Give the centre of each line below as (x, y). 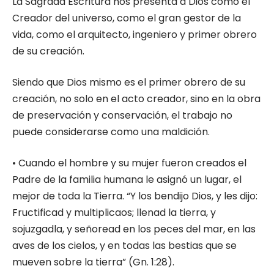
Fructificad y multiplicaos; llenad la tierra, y (114, 213)
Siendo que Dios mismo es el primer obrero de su (129, 82)
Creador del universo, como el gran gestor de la (127, 18)
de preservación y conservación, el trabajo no (122, 115)
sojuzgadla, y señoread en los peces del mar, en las (134, 229)
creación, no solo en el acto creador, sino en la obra (136, 99)
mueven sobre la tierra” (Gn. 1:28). (93, 262)
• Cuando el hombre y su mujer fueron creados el (129, 163)
